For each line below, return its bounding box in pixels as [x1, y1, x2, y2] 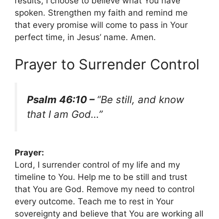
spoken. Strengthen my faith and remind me [15, 8, 188, 18]
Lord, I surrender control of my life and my [15, 159, 180, 170]
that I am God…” [27, 108, 103, 120]
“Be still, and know [97, 93, 184, 106]
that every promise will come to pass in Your [15, 20, 188, 30]
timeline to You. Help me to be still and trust [15, 172, 187, 182]
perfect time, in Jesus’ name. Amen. [15, 32, 156, 43]
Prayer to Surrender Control [15, 55, 199, 73]
